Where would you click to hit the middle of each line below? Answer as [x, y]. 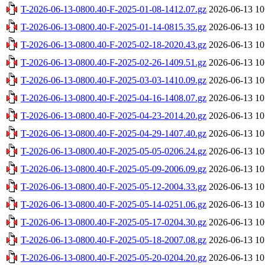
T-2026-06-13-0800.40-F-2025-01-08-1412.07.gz [114, 9]
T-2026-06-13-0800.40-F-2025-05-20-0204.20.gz [114, 257]
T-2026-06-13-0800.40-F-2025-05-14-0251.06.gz [114, 204]
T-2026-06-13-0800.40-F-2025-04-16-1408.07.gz [114, 98]
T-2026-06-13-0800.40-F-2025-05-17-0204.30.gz [114, 222]
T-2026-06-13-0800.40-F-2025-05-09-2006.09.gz [114, 169]
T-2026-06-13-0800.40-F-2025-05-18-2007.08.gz [114, 240]
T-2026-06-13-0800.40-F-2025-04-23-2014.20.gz [114, 115]
